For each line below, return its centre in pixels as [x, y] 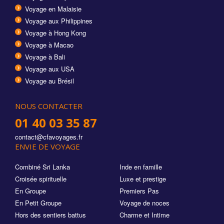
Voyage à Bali [45, 57]
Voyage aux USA [50, 69]
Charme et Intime [144, 215]
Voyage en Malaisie [53, 9]
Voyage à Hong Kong [55, 33]
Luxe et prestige [143, 179]
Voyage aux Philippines [59, 21]
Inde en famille [141, 167]
